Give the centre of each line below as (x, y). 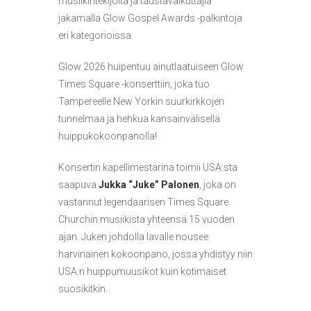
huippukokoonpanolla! (108, 136)
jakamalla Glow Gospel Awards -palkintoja (150, 18)
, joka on (218, 184)
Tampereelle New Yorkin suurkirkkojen (141, 101)
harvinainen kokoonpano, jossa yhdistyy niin (155, 254)
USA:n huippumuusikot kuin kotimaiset (142, 271)
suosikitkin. (83, 288)
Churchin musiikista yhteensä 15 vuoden (146, 219)
